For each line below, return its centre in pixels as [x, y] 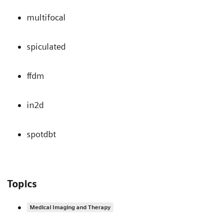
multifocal [46, 18]
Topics [22, 184]
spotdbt [41, 134]
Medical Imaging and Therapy [70, 207]
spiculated [46, 47]
